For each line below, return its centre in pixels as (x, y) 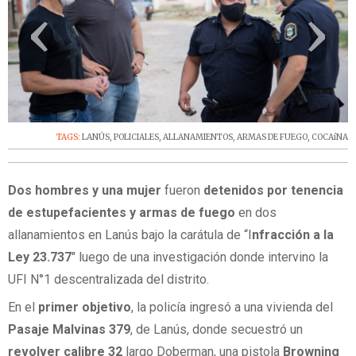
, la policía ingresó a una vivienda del (232, 308)
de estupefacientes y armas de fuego (122, 212)
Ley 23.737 (40, 257)
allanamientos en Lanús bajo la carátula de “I (130, 234)
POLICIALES (136, 137)
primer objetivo (83, 308)
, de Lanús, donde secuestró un (217, 330)
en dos (256, 212)
